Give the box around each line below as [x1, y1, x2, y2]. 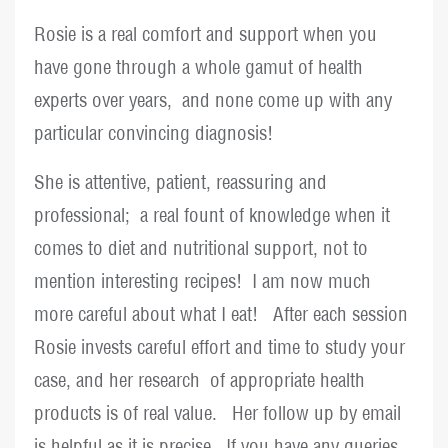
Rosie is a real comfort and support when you [34, 22, 378, 47]
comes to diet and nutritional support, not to [34, 236, 369, 261]
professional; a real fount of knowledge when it [34, 203, 391, 228]
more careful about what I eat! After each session [34, 302, 409, 327]
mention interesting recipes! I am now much [34, 269, 372, 294]
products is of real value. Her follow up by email [34, 401, 402, 426]
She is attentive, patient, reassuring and [34, 170, 328, 195]
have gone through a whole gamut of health [34, 55, 364, 80]
